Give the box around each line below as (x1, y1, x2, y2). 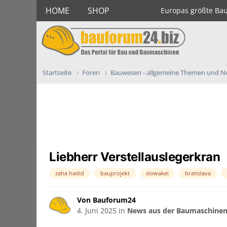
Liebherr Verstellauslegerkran (49, 149, 220, 165)
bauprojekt (100, 169, 130, 177)
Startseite (43, 68, 73, 77)
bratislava (185, 169, 211, 177)
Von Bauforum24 (77, 195, 136, 205)
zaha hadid (55, 169, 84, 177)
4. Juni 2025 (77, 206, 117, 216)
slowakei (146, 169, 169, 177)
